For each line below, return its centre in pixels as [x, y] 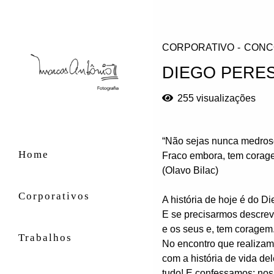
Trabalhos [45, 237]
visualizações [226, 98]
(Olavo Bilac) [190, 170]
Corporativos [54, 196]
